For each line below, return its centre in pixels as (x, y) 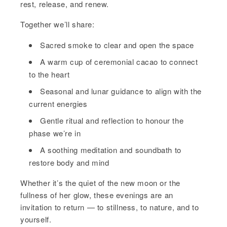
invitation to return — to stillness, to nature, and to (110, 207)
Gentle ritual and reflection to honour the (112, 121)
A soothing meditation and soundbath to (111, 150)
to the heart (49, 74)
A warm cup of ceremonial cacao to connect (119, 62)
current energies (58, 104)
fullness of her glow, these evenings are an (97, 195)
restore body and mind (69, 163)
